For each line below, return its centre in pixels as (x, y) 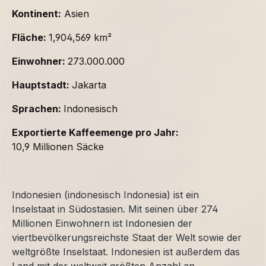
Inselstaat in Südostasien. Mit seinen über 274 (115, 209)
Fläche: (30, 38)
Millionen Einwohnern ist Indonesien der (102, 224)
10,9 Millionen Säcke (58, 147)
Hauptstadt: (42, 85)
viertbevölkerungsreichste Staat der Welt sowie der (127, 238)
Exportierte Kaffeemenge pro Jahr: (95, 133)
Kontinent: (37, 14)
